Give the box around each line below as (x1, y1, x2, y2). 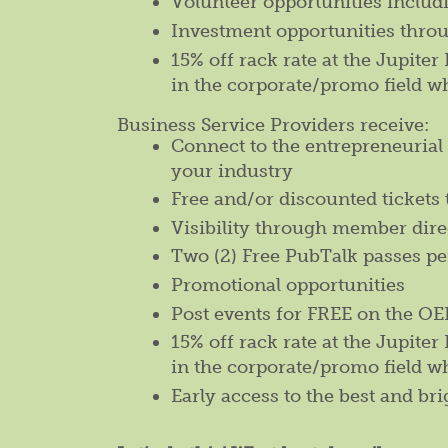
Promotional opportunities (171, 274, 405, 297)
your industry (171, 159, 293, 182)
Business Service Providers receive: (117, 113, 429, 136)
